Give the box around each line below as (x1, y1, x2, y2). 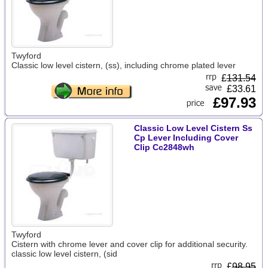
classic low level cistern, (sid (11, 249, 117, 258)
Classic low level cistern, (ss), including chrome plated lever (11, 60, 236, 70)
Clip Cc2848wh (133, 142, 194, 152)
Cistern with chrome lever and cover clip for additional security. (11, 239, 248, 249)
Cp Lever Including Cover (133, 133, 238, 142)
